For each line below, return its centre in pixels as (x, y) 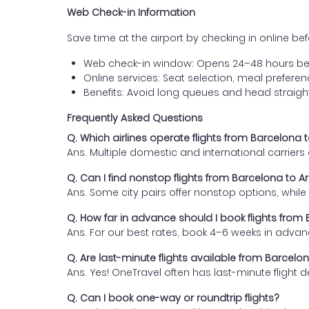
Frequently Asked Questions (135, 118)
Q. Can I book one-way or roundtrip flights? (173, 298)
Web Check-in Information (131, 12)
